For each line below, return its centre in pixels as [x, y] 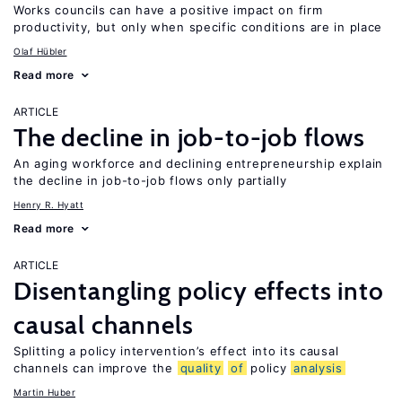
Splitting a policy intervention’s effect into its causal [176, 351]
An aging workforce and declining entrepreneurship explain [198, 163]
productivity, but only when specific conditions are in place [198, 27]
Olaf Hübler [40, 51]
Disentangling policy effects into [199, 291]
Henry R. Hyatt [48, 205]
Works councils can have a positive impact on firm [168, 10]
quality [201, 368]
